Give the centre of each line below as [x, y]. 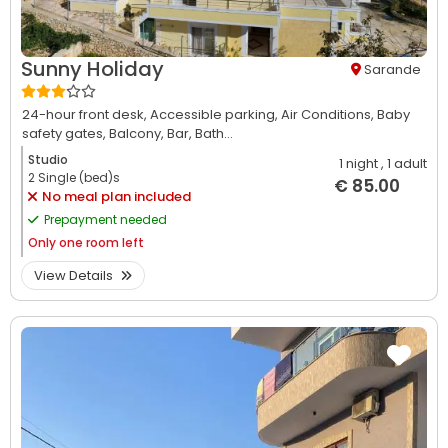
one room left [101, 243]
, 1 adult [404, 164]
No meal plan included [116, 197]
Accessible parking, [215, 115]
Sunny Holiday [92, 69]
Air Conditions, [329, 115]
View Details [75, 276]
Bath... [214, 134]
